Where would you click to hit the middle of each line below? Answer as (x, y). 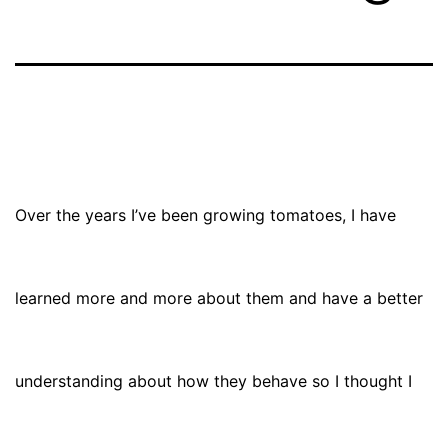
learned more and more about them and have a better (219, 297)
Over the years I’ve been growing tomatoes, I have (205, 214)
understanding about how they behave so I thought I (213, 380)
